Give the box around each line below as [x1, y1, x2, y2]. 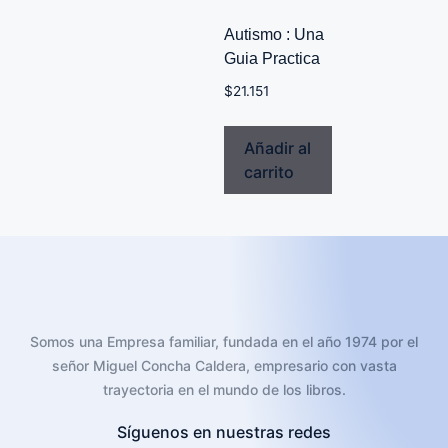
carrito [244, 162, 294, 183]
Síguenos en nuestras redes [117, 422, 331, 443]
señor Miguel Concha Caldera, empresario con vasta [51, 357, 397, 375]
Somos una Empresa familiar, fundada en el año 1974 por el [30, 333, 418, 351]
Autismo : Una [224, 26, 324, 44]
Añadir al [244, 138, 311, 159]
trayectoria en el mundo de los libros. [102, 381, 346, 399]
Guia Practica [224, 50, 320, 68]
